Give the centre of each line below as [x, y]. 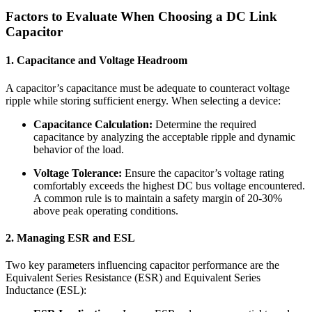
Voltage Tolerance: [78, 173]
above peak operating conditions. [106, 210]
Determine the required [204, 124]
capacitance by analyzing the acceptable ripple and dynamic [164, 136]
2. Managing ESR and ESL [70, 237]
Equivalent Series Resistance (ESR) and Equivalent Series [133, 278]
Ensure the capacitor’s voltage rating [203, 173]
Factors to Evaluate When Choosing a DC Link [141, 17]
